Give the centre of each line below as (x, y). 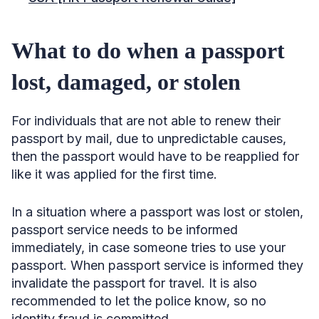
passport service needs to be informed (125, 229)
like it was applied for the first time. (114, 174)
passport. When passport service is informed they (157, 265)
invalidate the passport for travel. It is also (134, 283)
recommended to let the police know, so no (139, 300)
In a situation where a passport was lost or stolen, (157, 211)
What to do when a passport (148, 50)
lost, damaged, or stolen (129, 82)
